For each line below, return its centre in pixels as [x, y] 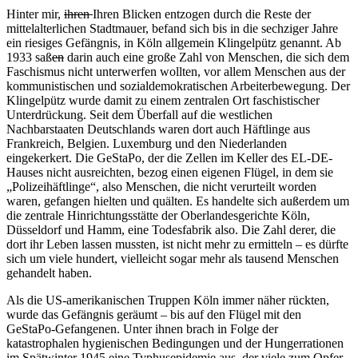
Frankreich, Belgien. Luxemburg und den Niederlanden [147, 143]
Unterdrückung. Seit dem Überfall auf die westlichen [139, 114]
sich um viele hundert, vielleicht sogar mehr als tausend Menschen [173, 258]
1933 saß [29, 57]
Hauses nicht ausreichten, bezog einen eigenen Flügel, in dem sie [170, 172]
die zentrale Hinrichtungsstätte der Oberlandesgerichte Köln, [158, 215]
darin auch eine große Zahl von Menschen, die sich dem [207, 57]
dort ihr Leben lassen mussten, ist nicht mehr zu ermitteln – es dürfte [177, 244]
